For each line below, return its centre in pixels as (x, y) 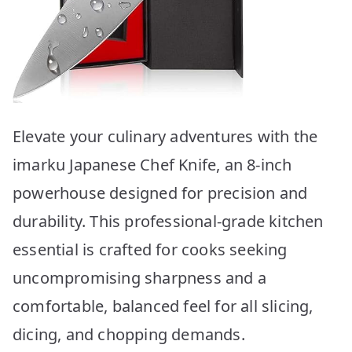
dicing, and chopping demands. (129, 334)
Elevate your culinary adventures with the (165, 136)
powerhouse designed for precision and (160, 192)
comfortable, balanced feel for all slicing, (163, 306)
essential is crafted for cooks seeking (150, 249)
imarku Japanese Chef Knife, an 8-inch (152, 164)
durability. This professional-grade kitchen (168, 221)
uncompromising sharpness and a (140, 277)
